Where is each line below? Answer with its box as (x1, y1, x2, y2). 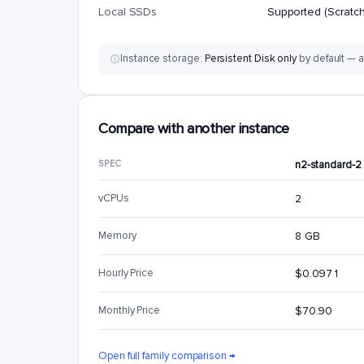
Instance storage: (120, 52, 205, 65)
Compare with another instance (98, 119, 289, 137)
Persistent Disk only (204, 52, 297, 65)
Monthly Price (98, 304, 161, 317)
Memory (98, 229, 136, 242)
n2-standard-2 (294, 158, 362, 171)
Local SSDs (98, 5, 158, 19)
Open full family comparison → (98, 349, 236, 362)
